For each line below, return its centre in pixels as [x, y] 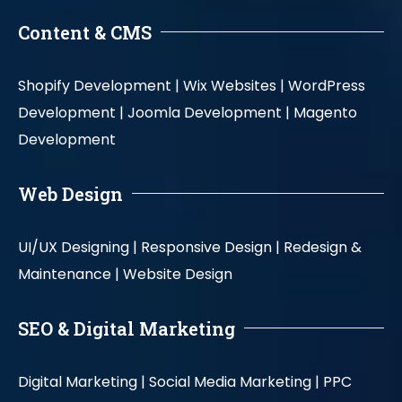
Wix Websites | [234, 85]
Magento [325, 112]
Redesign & [323, 247]
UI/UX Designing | [78, 247]
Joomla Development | [209, 112]
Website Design [179, 274]
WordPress [327, 85]
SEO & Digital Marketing [127, 328]
